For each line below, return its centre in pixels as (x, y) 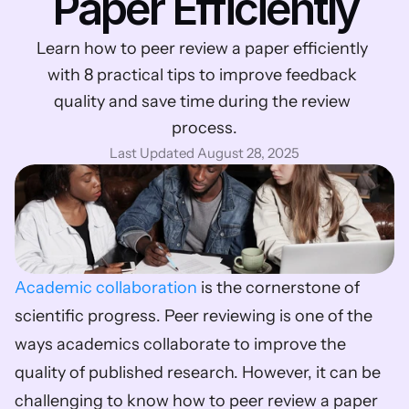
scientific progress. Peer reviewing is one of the (194, 316)
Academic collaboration (106, 288)
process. (204, 128)
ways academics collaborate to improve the (180, 344)
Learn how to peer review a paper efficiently (203, 48)
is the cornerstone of (278, 288)
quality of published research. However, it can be (198, 372)
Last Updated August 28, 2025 (204, 153)
